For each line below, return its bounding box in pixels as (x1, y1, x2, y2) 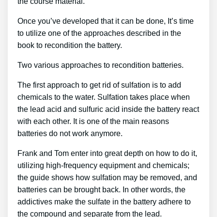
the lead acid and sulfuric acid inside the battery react (17, 105, 199, 113)
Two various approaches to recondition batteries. (17, 61, 184, 69)
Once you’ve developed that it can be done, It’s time (17, 16, 194, 25)
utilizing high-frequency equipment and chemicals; (17, 161, 189, 170)
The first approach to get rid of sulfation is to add (17, 80, 181, 89)
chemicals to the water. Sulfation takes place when (17, 93, 190, 101)
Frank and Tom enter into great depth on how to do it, (17, 149, 197, 157)
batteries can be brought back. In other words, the (17, 185, 186, 194)
